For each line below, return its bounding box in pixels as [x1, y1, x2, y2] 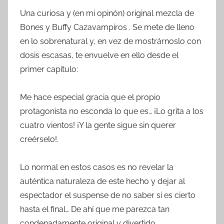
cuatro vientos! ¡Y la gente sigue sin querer [20, 120, 176, 130]
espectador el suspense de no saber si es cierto [20, 190, 195, 200]
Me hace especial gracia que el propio [20, 92, 160, 102]
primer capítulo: [20, 64, 78, 74]
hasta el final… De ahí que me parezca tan [20, 204, 169, 214]
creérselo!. [20, 134, 58, 144]
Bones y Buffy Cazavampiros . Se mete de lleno [20, 22, 194, 32]
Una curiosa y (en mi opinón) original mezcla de [20, 8, 194, 18]
